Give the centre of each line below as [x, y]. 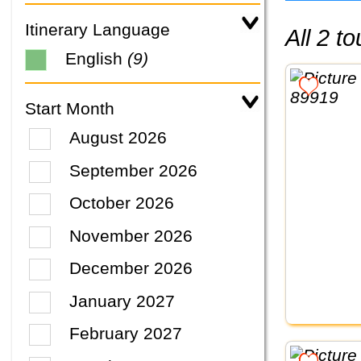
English [96, 59]
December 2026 [131, 268]
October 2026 [122, 203]
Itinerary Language [98, 30]
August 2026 [118, 138]
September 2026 [134, 170]
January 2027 [122, 301]
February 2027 [126, 334]
